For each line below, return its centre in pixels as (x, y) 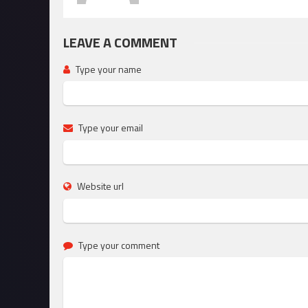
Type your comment (118, 245)
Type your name (108, 69)
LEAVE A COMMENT (120, 42)
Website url (99, 186)
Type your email (110, 127)
